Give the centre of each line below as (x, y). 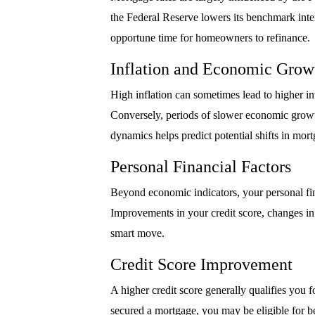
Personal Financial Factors (201, 167)
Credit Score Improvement (201, 265)
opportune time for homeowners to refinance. (210, 38)
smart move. (137, 233)
